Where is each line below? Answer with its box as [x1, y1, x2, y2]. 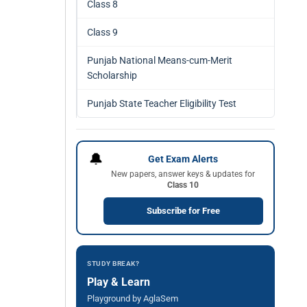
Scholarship [87, 70, 137, 81]
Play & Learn [87, 275, 150, 288]
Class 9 [87, 27, 118, 38]
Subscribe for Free [146, 205, 220, 216]
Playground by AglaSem [87, 293, 178, 304]
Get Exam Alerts [148, 153, 218, 164]
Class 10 [167, 180, 199, 190]
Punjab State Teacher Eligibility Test [87, 98, 236, 109]
